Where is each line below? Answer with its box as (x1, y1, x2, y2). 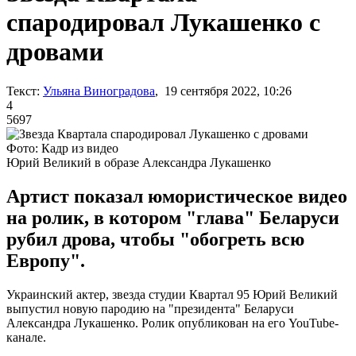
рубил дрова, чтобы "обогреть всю (6, 228, 304, 250)
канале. (6, 330, 46, 344)
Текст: (6, 83, 40, 98)
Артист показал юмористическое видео (6, 185, 347, 207)
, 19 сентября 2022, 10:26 (155, 83, 292, 98)
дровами (6, 37, 103, 67)
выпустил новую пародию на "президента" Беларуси (6, 301, 294, 315)
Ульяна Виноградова (43, 83, 155, 98)
